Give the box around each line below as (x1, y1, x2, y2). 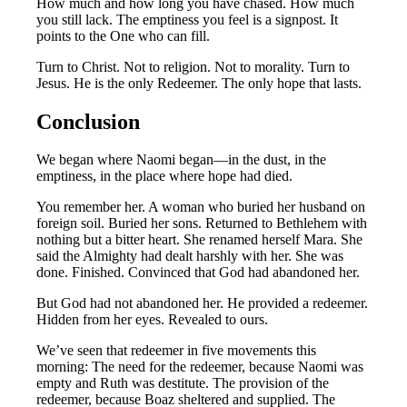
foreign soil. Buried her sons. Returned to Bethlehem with (36, 215, 368, 232)
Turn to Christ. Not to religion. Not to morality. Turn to (36, 58, 351, 74)
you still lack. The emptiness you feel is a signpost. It (36, 11, 339, 27)
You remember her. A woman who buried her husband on (36, 199, 366, 215)
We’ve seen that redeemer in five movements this (36, 342, 317, 359)
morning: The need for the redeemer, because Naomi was (36, 359, 364, 375)
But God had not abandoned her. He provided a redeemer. (36, 295, 369, 312)
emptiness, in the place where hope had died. (36, 168, 293, 184)
